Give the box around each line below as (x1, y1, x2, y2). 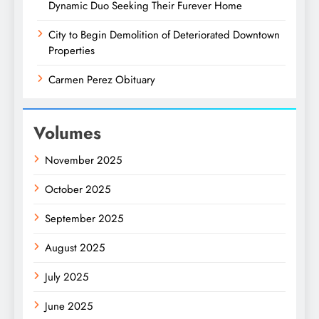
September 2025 (45, 210, 123, 226)
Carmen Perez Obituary (48, 71, 155, 88)
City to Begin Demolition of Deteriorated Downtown (48, 26, 280, 43)
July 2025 (45, 268, 88, 285)
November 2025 (45, 152, 122, 168)
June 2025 (45, 298, 93, 314)
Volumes (33, 120, 101, 145)
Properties (48, 42, 95, 58)
